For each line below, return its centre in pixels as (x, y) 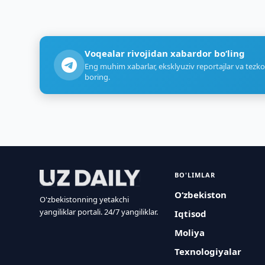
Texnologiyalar (208, 251)
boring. (98, 77)
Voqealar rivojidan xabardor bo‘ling (165, 53)
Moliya (190, 232)
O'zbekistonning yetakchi (85, 199)
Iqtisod (191, 214)
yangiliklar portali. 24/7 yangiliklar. (99, 212)
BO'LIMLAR (195, 175)
